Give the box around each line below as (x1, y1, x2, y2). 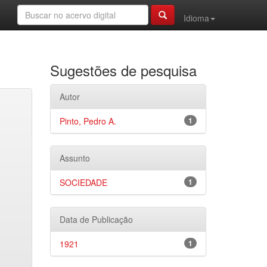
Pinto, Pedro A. (59, 115, 116, 127)
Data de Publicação (59, 213, 133, 225)
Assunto (59, 152, 90, 164)
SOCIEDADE (59, 176, 107, 188)
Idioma (184, 12, 209, 24)
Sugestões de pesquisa (49, 60, 197, 80)
